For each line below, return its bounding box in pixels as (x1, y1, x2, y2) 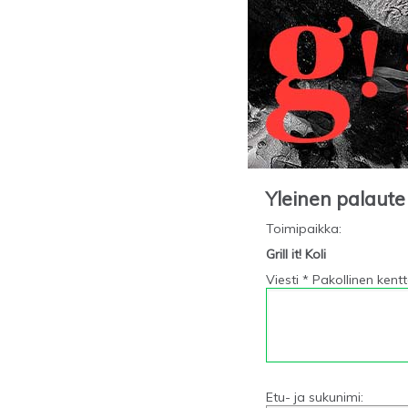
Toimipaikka (266, 219, 339, 237)
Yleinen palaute (266, 187, 405, 210)
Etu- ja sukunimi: (266, 388, 363, 405)
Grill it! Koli (266, 245, 326, 262)
